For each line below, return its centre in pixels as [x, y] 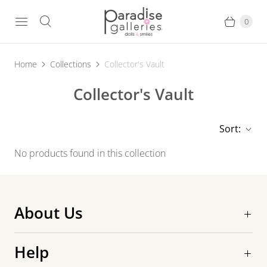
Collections [71, 64]
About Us [49, 213]
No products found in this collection [90, 153]
